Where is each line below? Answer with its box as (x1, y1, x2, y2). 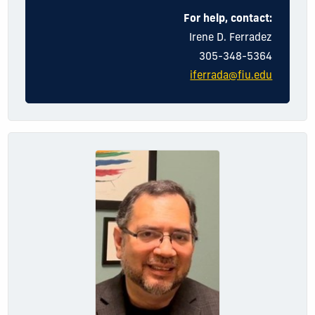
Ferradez (229, 32, 273, 44)
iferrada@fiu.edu (190, 70, 273, 82)
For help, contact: (184, 13, 273, 25)
